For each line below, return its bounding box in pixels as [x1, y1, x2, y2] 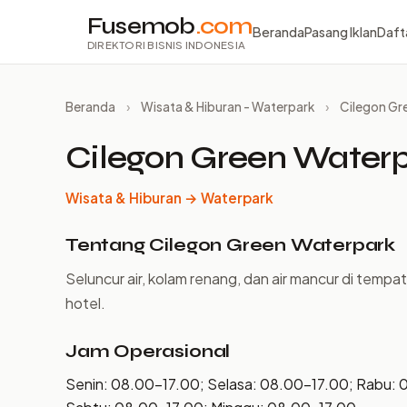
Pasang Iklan [303, 23, 377, 40]
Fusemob [87, 12, 195, 40]
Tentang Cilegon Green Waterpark [65, 234, 396, 255]
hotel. [65, 293, 105, 313]
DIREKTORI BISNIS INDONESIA [87, 38, 245, 52]
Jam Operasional [65, 341, 231, 362]
